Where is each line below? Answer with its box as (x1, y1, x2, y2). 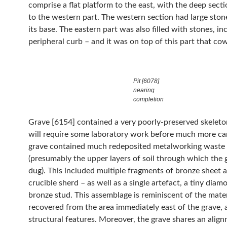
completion (133, 96, 164, 103)
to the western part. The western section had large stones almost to (28, 13, 101, 21)
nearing (133, 87, 155, 94)
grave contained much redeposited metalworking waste (28, 142, 109, 150)
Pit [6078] (133, 78, 159, 85)
